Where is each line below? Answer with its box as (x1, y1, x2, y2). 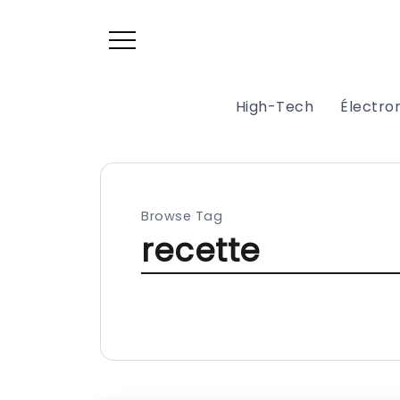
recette (141, 229, 261, 273)
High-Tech (235, 96, 313, 118)
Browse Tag (141, 207, 222, 226)
